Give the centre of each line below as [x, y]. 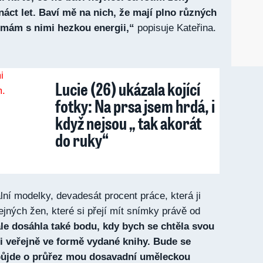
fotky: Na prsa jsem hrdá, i [135, 106]
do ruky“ [82, 140]
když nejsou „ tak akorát [128, 123]
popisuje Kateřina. [175, 28]
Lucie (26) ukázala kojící [128, 89]
